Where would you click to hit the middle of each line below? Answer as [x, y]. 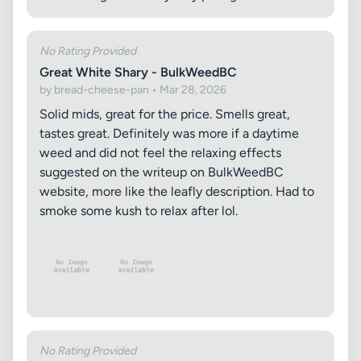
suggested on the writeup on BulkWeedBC [162, 172]
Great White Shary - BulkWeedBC [138, 72]
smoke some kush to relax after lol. [139, 211]
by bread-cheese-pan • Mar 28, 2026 [133, 90]
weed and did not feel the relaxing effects [160, 153]
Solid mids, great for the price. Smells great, [165, 114]
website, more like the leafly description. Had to [177, 191]
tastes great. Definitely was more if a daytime [169, 133]
